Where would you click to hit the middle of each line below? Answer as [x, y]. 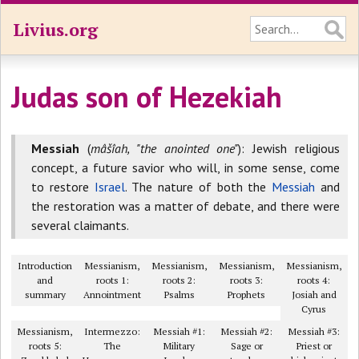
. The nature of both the [198, 187]
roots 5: [45, 346]
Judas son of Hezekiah [147, 97]
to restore [63, 187]
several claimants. [81, 225]
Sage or [246, 346]
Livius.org [55, 29]
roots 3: [247, 280]
